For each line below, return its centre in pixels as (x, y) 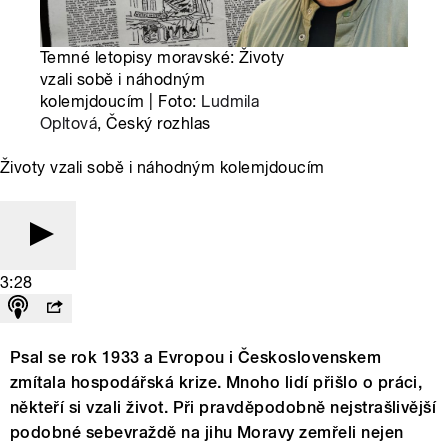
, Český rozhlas (154, 124)
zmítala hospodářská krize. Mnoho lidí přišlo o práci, (216, 383)
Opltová (69, 124)
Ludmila (230, 102)
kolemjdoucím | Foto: (121, 102)
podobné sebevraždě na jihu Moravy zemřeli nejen (207, 433)
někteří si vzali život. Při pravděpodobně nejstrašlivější (223, 408)
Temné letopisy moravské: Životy (162, 58)
